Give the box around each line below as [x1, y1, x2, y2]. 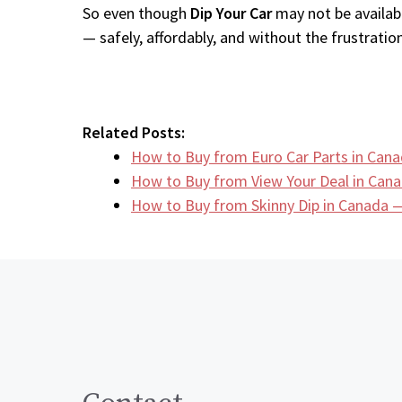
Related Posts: [83, 122, 185, 143]
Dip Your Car [190, 3, 272, 23]
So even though [83, 3, 190, 23]
